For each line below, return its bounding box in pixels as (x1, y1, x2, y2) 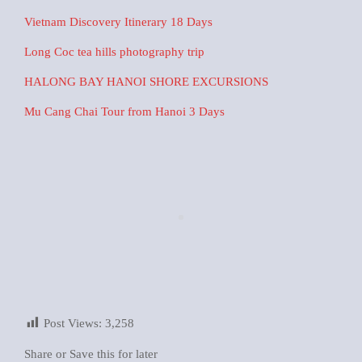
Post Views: (44, 316, 105, 330)
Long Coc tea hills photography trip (24, 44, 204, 58)
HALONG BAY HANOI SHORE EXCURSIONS (24, 74, 268, 88)
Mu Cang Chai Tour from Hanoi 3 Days (24, 104, 225, 118)
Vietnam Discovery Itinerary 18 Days (24, 15, 213, 28)
